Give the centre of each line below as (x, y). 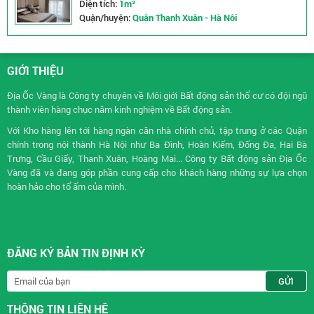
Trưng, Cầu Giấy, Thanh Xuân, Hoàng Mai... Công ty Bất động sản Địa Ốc (157, 158)
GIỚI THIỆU (35, 70)
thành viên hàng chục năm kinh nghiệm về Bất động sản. (120, 109)
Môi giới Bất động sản (190, 95)
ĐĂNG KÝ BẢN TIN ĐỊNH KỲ (76, 253)
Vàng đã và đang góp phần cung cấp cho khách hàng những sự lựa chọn (157, 172)
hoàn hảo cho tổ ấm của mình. (67, 186)
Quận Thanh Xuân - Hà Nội (185, 18)
